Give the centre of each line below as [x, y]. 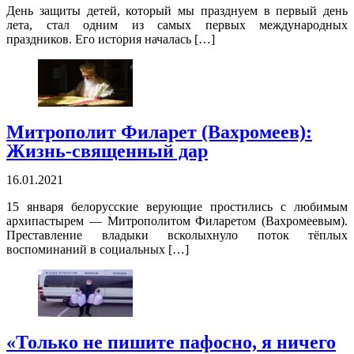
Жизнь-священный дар [107, 151]
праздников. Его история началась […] [111, 40]
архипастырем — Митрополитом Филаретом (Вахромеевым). [177, 221]
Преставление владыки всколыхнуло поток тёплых [177, 235]
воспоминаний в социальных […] [98, 250]
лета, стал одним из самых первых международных [177, 25]
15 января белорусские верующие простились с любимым [177, 207]
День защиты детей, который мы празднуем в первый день [177, 11]
